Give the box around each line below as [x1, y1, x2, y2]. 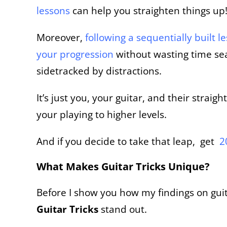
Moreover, [36, 30, 85, 44]
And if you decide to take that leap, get [36, 134, 219, 147]
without [116, 47, 151, 60]
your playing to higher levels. [36, 107, 167, 121]
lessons [36, 4, 70, 17]
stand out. [98, 202, 147, 215]
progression [60, 47, 116, 60]
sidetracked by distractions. [36, 64, 162, 77]
